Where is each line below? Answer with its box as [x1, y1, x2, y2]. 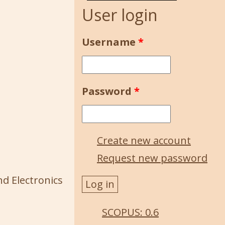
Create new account [97, 134, 191, 147]
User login [82, 4, 158, 26]
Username [82, 35, 138, 49]
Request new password [97, 151, 207, 165]
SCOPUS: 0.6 [102, 205, 159, 219]
